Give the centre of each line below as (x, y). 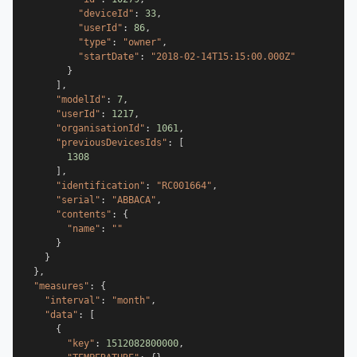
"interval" (73, 300)
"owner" (142, 42)
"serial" (78, 200)
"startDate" (109, 57)
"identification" (100, 186)
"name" (84, 229)
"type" (95, 42)
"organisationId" (100, 128)
